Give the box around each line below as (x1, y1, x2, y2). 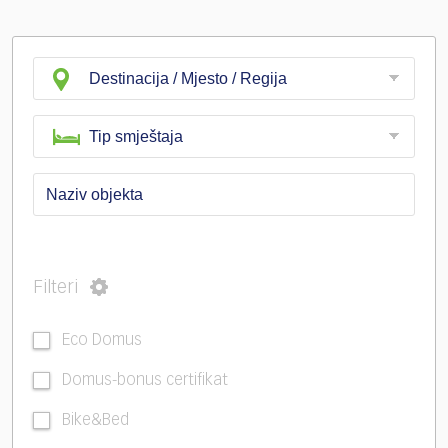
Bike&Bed (62, 412, 129, 429)
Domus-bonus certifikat (62, 372, 228, 389)
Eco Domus (62, 332, 142, 349)
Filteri (33, 279, 78, 297)
